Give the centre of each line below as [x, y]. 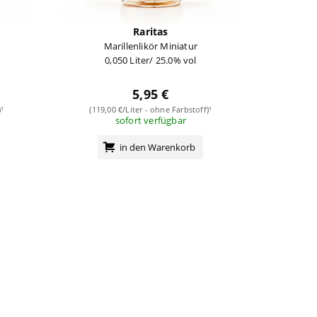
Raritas [151, 31]
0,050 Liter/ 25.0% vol [151, 60]
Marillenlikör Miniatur [151, 46]
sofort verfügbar [150, 120]
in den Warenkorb [158, 147]
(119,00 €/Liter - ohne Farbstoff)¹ [151, 109]
